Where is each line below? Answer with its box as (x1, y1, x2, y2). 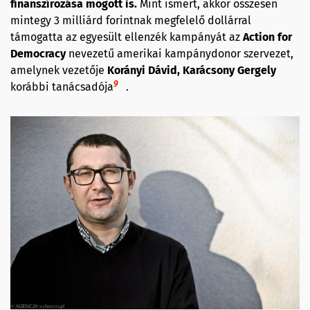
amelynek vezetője (10, 64, 107, 77)
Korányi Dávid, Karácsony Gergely (107, 64, 276, 77)
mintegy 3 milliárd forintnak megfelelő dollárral (10, 14, 251, 28)
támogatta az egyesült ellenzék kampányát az (10, 30, 243, 44)
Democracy (10, 47, 69, 61)
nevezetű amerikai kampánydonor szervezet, (69, 47, 293, 61)
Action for (243, 30, 292, 44)
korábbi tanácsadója (10, 80, 113, 94)
